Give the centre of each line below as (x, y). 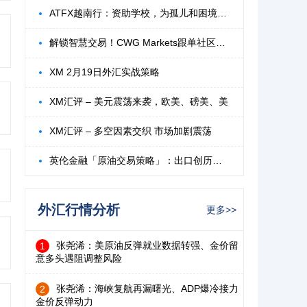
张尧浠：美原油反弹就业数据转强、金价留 (147, 245)
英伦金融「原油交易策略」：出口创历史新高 (217, 160)
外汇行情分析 (79, 210)
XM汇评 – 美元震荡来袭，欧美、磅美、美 (139, 101)
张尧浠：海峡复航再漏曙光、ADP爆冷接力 (147, 288)
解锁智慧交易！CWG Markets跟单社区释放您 (221, 42)
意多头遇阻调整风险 (79, 258)
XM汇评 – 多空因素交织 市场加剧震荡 (131, 131)
